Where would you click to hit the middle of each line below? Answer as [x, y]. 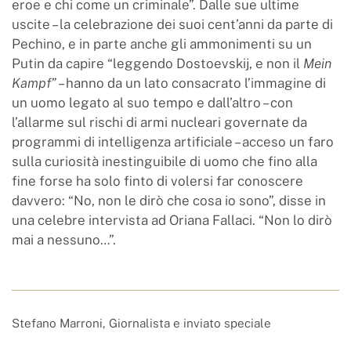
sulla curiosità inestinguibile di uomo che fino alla [165, 161]
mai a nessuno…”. [64, 239]
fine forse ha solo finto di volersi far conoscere [157, 181]
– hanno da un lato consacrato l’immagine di [191, 83]
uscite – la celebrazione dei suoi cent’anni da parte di [172, 24]
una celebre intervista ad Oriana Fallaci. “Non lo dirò [172, 220]
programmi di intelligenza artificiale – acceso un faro [173, 141]
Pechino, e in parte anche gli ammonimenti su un [162, 43]
